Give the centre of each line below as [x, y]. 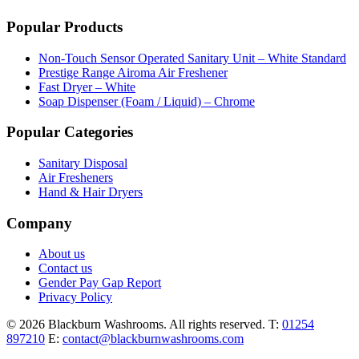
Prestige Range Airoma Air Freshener [133, 72]
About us [62, 254]
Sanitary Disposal [83, 163]
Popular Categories [70, 132]
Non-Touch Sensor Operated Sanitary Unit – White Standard [192, 58]
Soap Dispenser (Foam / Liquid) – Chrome [147, 101]
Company [39, 223]
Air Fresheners [76, 177]
